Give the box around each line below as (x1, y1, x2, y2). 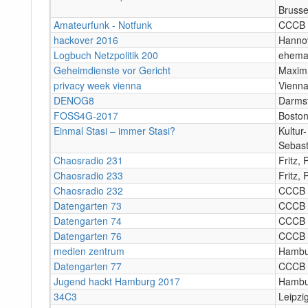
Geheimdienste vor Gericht (54, 63, 170, 77)
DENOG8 (54, 93, 94, 107)
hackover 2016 (54, 32, 118, 47)
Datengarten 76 (54, 228, 122, 243)
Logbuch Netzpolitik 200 (54, 47, 158, 62)
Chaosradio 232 (54, 183, 123, 197)
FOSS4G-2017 (54, 108, 118, 122)
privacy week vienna (54, 78, 142, 92)
